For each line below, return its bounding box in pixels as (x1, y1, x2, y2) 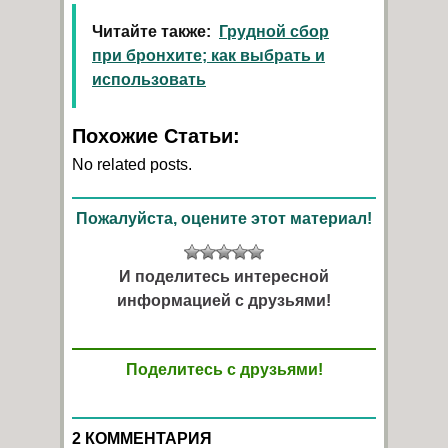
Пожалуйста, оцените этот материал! (76, 210, 372, 227)
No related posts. (72, 156, 192, 173)
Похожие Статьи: (72, 125, 240, 147)
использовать (92, 71, 206, 88)
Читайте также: (92, 23, 211, 40)
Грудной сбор (219, 23, 329, 40)
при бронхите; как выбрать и (92, 47, 325, 64)
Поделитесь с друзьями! (125, 361, 323, 378)
